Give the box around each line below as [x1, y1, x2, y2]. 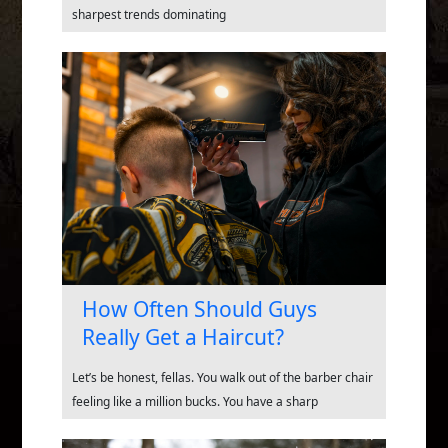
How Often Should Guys [82, 295, 317, 324]
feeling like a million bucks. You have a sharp [72, 393, 318, 411]
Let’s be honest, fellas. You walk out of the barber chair [72, 369, 373, 387]
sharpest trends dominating [72, 5, 226, 23]
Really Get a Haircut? [82, 323, 284, 352]
